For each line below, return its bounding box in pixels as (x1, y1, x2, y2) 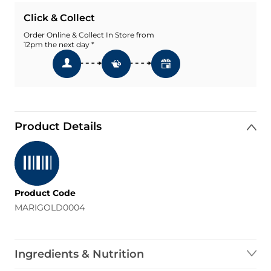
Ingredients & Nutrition (15, 247, 144, 261)
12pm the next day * (24, 39, 94, 49)
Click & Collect (24, 11, 95, 24)
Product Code (15, 188, 76, 199)
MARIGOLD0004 (15, 202, 85, 214)
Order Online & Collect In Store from (24, 30, 154, 39)
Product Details (15, 120, 102, 134)
